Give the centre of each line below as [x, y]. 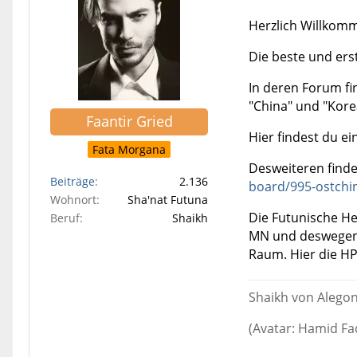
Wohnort [73, 200]
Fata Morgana [129, 150]
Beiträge [73, 182]
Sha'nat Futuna [168, 200]
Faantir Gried [129, 121]
